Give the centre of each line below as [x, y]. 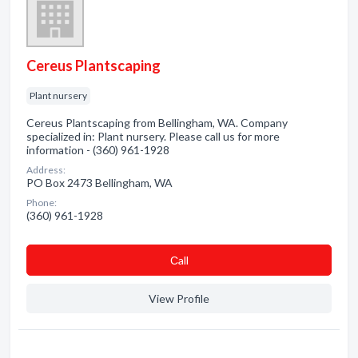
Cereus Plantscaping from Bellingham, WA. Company [157, 123]
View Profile [179, 298]
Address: [46, 170]
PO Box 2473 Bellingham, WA [99, 183]
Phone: [42, 203]
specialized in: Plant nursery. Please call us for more [153, 136]
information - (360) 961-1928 [98, 150]
